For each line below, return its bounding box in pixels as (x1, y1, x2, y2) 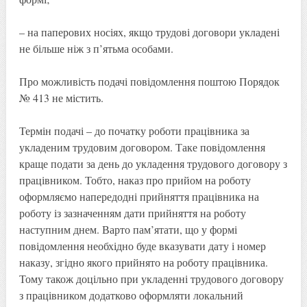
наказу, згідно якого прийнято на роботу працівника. (19, 254, 268, 269)
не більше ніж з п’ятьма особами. (19, 40, 173, 56)
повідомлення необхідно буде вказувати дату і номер (19, 238, 266, 253)
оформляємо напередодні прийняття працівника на (19, 188, 259, 204)
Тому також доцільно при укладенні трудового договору (19, 271, 284, 286)
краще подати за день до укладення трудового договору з (19, 156, 287, 171)
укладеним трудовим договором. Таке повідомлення (19, 139, 265, 154)
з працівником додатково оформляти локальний (19, 287, 243, 302)
